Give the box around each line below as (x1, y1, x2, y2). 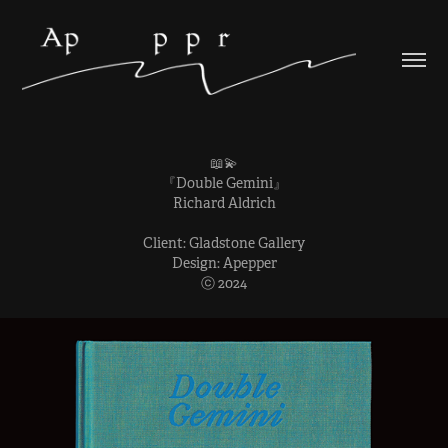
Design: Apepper (171, 253, 277, 272)
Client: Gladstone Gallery (143, 233, 305, 252)
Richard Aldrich (172, 193, 276, 212)
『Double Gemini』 (161, 173, 287, 192)
